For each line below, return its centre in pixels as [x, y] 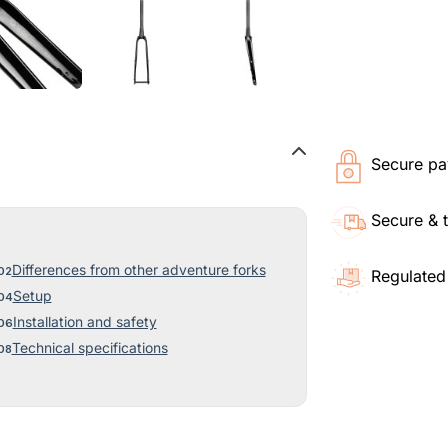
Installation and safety [84, 322]
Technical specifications [89, 348]
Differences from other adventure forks [138, 270]
